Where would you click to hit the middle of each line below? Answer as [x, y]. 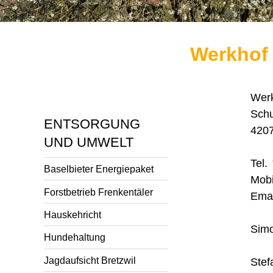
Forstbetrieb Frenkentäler [98, 192]
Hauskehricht [73, 214]
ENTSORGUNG [92, 124]
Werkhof [229, 54]
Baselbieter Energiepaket [99, 169]
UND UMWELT [89, 142]
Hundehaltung [75, 237]
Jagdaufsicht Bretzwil [90, 260]
